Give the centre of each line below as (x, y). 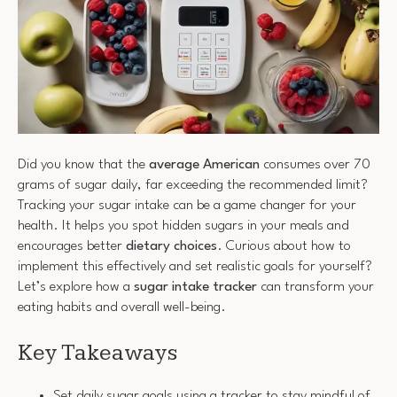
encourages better (72, 246)
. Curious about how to (284, 246)
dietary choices (171, 246)
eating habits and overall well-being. (122, 307)
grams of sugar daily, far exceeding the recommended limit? (193, 185)
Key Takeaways (97, 354)
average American (204, 164)
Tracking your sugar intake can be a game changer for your (187, 205)
